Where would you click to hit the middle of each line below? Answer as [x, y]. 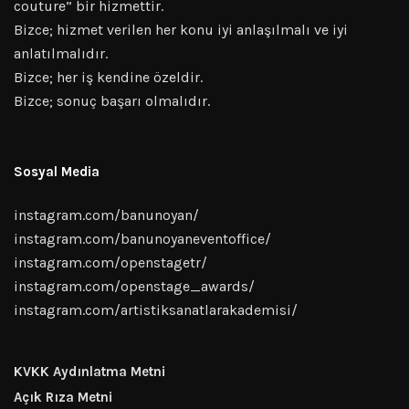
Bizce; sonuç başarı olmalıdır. [112, 100]
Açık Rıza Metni [63, 397]
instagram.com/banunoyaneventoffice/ [142, 238]
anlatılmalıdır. [61, 53]
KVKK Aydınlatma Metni [89, 371]
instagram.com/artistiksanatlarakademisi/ [156, 309]
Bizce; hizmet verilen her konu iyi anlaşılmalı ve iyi [181, 29]
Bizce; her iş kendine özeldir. [108, 77]
